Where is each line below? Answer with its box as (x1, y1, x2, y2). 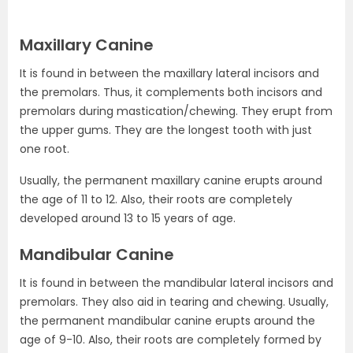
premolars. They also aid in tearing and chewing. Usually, (20, 294, 329, 310)
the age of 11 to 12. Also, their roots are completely (20, 191, 292, 207)
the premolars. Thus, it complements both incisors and (20, 84, 322, 100)
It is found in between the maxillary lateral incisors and (20, 65, 319, 81)
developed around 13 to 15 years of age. (20, 210, 236, 226)
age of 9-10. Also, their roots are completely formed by (20, 332, 321, 347)
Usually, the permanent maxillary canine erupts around (20, 173, 322, 188)
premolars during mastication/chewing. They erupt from (20, 103, 333, 119)
